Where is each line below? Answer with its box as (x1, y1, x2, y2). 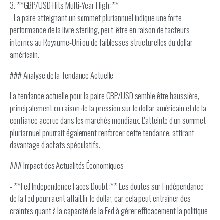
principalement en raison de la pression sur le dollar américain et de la (10, 102, 206, 114)
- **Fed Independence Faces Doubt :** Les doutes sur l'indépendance (10, 180, 204, 192)
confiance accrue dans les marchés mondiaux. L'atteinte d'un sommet (10, 114, 206, 126)
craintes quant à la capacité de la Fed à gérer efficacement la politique (10, 204, 208, 217)
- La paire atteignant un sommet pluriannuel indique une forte (10, 11, 182, 24)
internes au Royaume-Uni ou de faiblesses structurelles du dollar (10, 36, 192, 48)
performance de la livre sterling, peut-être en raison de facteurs (10, 24, 190, 36)
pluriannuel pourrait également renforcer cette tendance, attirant (10, 126, 194, 138)
